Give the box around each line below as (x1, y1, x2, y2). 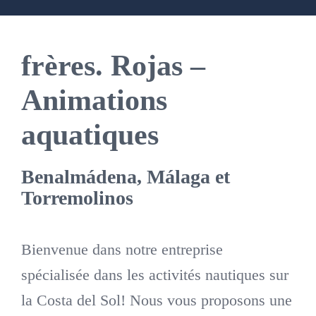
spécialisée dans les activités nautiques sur (20, 266, 288, 284)
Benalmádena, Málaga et (20, 166, 230, 188)
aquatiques (20, 119, 159, 152)
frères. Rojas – (20, 49, 205, 83)
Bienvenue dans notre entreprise (20, 241, 223, 259)
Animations (20, 84, 167, 117)
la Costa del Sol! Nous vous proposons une (20, 291, 292, 310)
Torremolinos (20, 187, 133, 209)
